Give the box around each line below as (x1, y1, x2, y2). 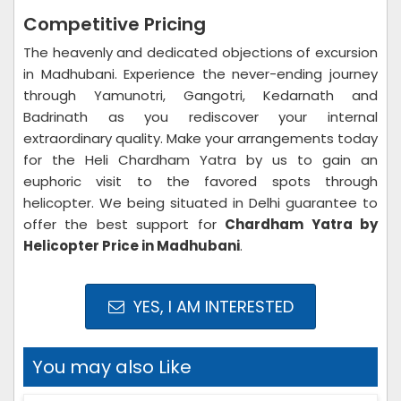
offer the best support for (23, 215, 226, 234)
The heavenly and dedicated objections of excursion (23, 43, 378, 62)
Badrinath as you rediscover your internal (23, 107, 378, 126)
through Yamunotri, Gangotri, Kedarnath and (23, 86, 378, 105)
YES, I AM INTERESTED (128, 295, 294, 318)
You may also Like (32, 354, 192, 380)
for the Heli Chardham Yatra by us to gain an (23, 150, 378, 169)
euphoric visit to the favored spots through (23, 172, 378, 191)
